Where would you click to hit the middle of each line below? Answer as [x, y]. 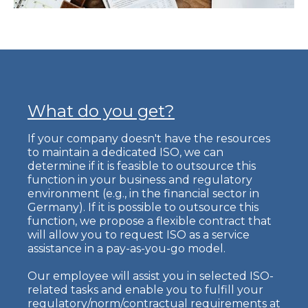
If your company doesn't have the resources [149, 139]
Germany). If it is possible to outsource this [143, 208]
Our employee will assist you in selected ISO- [151, 276]
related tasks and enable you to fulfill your [145, 290]
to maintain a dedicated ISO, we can [125, 153]
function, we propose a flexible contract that [150, 221]
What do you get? [101, 111]
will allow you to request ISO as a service [139, 235]
